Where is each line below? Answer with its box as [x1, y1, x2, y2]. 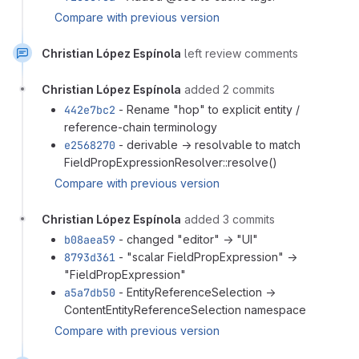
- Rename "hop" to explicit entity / [115, 102, 300, 116]
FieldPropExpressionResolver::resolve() [64, 155, 277, 169]
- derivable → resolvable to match [115, 137, 301, 151]
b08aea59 [64, 232, 115, 247]
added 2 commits [184, 82, 275, 96]
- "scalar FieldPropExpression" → [115, 249, 297, 264]
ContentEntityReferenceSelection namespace [64, 302, 306, 317]
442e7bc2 [64, 102, 115, 117]
